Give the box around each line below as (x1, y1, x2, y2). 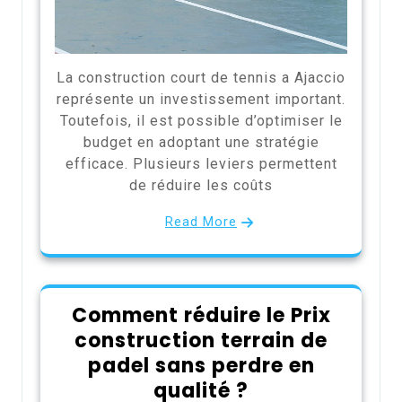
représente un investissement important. (57, 90, 345, 108)
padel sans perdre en (87, 351, 315, 380)
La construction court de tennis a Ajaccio (57, 68, 345, 86)
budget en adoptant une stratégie (83, 133, 319, 151)
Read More (165, 213, 237, 230)
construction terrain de (74, 326, 328, 354)
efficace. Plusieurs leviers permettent (65, 154, 337, 172)
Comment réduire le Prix (71, 301, 331, 329)
